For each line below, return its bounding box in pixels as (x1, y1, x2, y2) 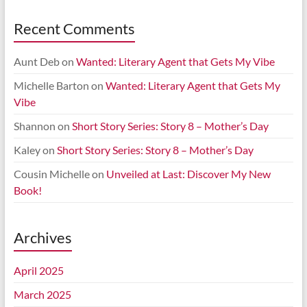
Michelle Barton (13, 79, 89, 93)
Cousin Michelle (13, 167, 90, 181)
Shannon (13, 119, 56, 133)
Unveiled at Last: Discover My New (106, 167, 271, 181)
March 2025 (13, 288, 71, 302)
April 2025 (13, 264, 64, 278)
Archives (13, 228, 72, 247)
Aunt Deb (13, 55, 60, 69)
